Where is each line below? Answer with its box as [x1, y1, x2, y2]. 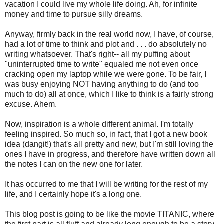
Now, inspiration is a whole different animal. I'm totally [5, 120, 193, 129]
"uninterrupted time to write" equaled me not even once [5, 60, 198, 69]
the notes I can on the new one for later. [5, 160, 143, 169]
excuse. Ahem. [5, 100, 57, 109]
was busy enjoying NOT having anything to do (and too [5, 80, 199, 89]
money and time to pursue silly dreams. [5, 10, 143, 19]
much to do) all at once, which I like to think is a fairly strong [5, 90, 213, 99]
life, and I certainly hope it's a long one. [5, 190, 142, 199]
